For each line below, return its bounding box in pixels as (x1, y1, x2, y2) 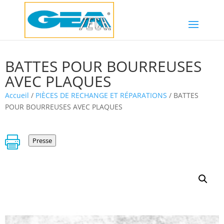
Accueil (5, 90, 29, 100)
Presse (32, 136, 52, 145)
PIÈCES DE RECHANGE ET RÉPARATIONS (35, 90, 167, 100)
